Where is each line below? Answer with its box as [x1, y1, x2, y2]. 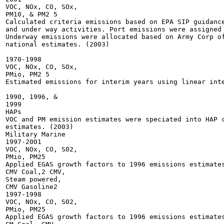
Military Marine [5, 130, 65, 138]
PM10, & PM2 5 [5, 10, 57, 18]
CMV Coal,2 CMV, [5, 168, 65, 175]
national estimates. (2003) [5, 40, 109, 48]
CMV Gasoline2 [5, 183, 57, 190]
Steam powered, [5, 175, 61, 183]
